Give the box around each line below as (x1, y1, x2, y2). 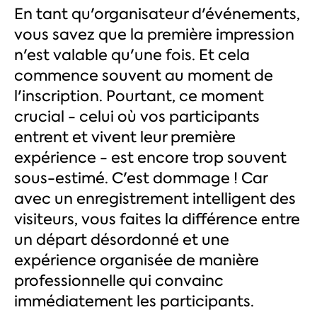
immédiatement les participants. (14, 291, 254, 312)
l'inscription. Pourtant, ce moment (14, 86, 264, 107)
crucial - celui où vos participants (14, 106, 260, 127)
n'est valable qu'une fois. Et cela (14, 45, 250, 66)
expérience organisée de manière (14, 250, 259, 271)
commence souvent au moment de (14, 65, 273, 86)
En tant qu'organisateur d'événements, (14, 4, 300, 25)
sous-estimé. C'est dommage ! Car (14, 168, 267, 189)
